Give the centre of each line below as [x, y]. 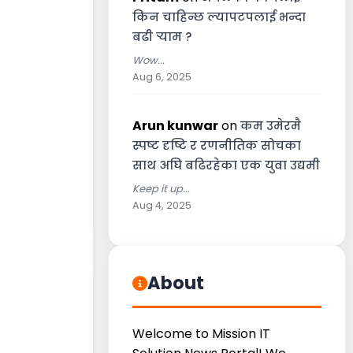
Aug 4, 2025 [162, 205]
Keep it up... [161, 189]
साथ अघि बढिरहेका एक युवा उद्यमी [226, 165]
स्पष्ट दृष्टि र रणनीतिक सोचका [217, 145]
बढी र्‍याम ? [162, 37]
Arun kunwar [175, 126]
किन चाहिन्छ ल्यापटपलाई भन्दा [219, 17]
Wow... [149, 60]
